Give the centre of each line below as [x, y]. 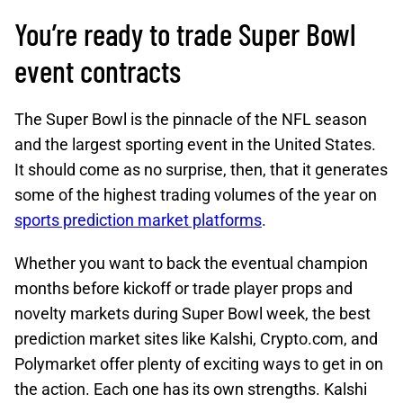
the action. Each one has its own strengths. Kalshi [191, 389]
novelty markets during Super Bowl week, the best [193, 313]
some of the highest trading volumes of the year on [196, 195]
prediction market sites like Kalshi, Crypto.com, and [196, 339]
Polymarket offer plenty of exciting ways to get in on [199, 364]
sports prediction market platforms [138, 220]
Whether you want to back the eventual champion [191, 263]
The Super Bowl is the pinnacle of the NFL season [191, 119]
